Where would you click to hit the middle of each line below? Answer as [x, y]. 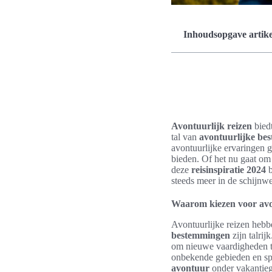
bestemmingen [201, 235]
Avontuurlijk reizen [212, 126]
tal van [185, 137]
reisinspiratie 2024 [229, 170]
